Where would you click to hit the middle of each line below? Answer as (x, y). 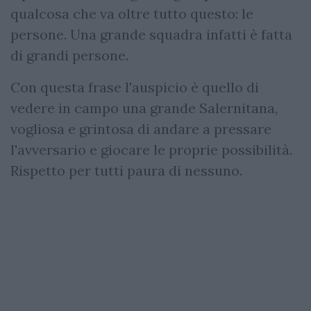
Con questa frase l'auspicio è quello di (135, 87)
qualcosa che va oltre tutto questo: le (132, 14)
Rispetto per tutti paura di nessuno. (126, 170)
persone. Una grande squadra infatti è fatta (151, 34)
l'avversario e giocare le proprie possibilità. (151, 150)
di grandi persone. (69, 55)
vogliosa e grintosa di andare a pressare (141, 129)
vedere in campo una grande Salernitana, (144, 108)
